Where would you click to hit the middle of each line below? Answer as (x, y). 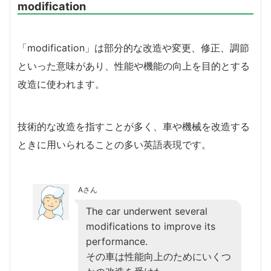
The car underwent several (147, 211)
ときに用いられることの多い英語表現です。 (114, 144)
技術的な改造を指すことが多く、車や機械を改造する (134, 126)
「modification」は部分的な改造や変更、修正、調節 (133, 47)
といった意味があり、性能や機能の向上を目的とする (134, 66)
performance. (117, 241)
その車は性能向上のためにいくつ (158, 256)
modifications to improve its (151, 226)
